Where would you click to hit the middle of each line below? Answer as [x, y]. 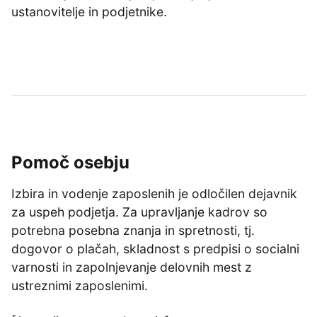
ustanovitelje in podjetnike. [89, 12]
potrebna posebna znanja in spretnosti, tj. [133, 230]
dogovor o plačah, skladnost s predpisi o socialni [155, 249]
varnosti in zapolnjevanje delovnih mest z [132, 267]
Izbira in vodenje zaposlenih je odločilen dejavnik [154, 194]
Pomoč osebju [70, 162]
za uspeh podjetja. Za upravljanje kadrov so [139, 212]
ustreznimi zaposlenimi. [80, 286]
